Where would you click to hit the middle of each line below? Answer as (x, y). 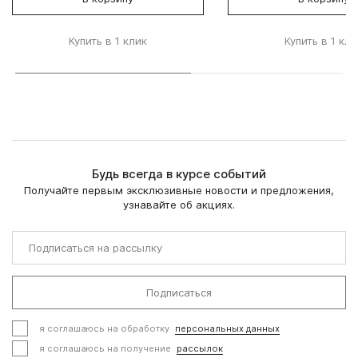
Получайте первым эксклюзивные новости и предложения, (179, 190)
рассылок (200, 348)
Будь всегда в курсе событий (179, 174)
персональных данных (227, 328)
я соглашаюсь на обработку (104, 328)
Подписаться (179, 292)
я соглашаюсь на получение (105, 348)
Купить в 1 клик (108, 40)
